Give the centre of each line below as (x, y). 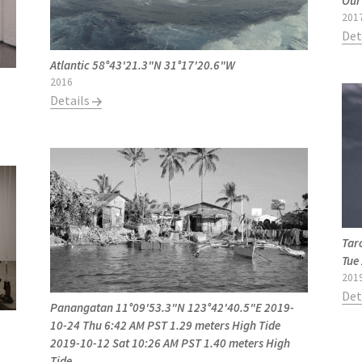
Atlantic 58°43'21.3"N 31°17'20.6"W (143, 65)
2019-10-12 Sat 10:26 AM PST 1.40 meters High (170, 343)
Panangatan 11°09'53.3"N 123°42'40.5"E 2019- (173, 308)
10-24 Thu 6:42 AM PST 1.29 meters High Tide (166, 326)
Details (72, 100)
